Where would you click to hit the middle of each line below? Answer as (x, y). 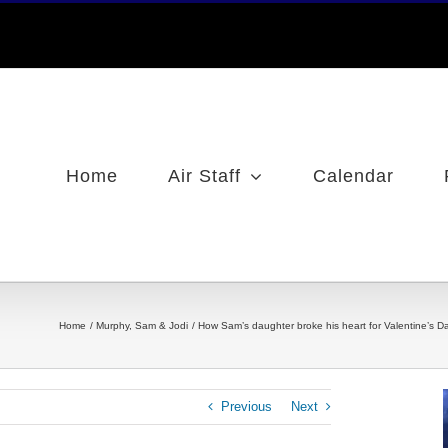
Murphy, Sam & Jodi (142, 325)
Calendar (353, 176)
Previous (246, 406)
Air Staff (204, 176)
